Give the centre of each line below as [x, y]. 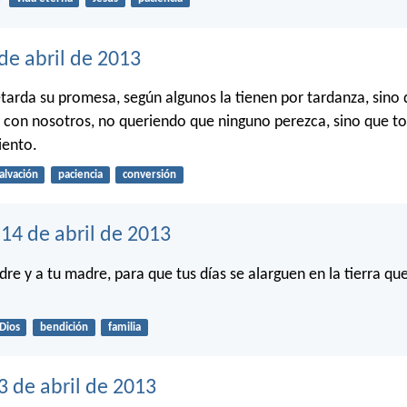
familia [124, 327]
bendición [64, 327]
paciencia [80, 174]
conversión [149, 174]
